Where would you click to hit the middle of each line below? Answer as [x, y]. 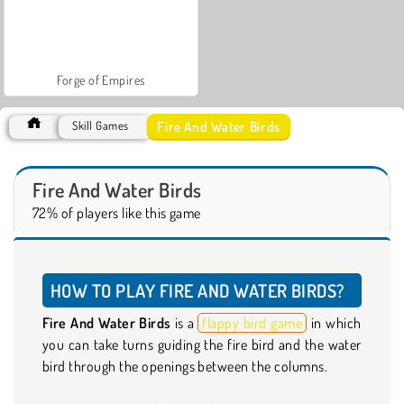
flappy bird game [252, 322]
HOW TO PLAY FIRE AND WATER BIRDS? [197, 290]
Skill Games [101, 125]
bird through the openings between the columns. [185, 366]
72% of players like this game [117, 212]
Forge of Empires [101, 79]
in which [334, 322]
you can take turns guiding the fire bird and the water [202, 344]
